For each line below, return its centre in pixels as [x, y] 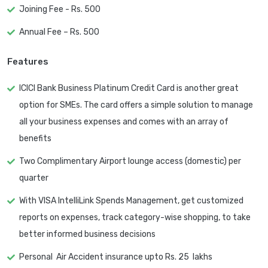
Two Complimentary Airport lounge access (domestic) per [130, 162]
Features [28, 62]
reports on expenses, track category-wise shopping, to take [135, 218]
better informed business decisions [87, 234]
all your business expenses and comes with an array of [124, 122]
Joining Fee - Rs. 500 [60, 10]
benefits [35, 139]
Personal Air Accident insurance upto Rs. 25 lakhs [116, 257]
